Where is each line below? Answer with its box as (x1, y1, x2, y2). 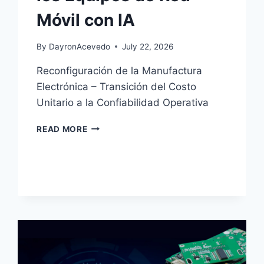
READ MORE (37, 124, 88, 134)
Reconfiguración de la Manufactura (37, 64, 203, 77)
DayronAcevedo (48, 41, 110, 51)
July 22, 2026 (121, 41, 173, 51)
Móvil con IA (37, 10, 136, 31)
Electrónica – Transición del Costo (37, 80, 197, 93)
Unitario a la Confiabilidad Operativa (37, 96, 209, 108)
